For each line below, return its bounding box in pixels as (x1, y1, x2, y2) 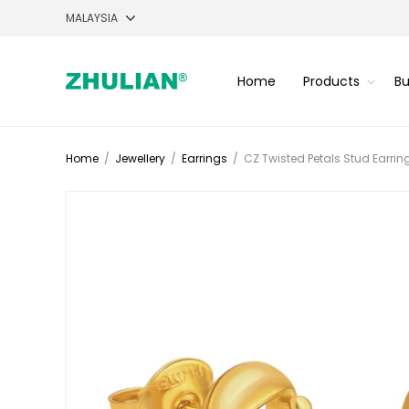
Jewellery (115, 151, 165, 166)
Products (302, 71, 360, 90)
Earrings (182, 151, 227, 166)
